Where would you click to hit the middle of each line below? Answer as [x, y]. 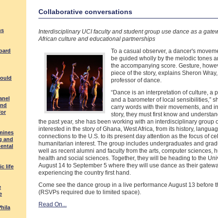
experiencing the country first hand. [85, 173]
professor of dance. [136, 80]
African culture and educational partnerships [97, 39]
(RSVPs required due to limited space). [90, 192]
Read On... [53, 204]
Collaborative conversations [85, 12]
